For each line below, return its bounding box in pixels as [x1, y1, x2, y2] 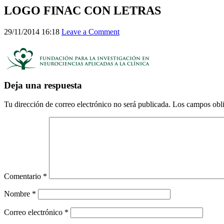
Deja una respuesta [4, 79, 82, 90]
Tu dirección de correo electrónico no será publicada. [4, 100, 170, 109]
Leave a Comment [61, 27, 119, 36]
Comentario [4, 172, 43, 181]
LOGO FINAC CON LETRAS [4, 4, 161, 17]
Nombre [4, 189, 32, 198]
